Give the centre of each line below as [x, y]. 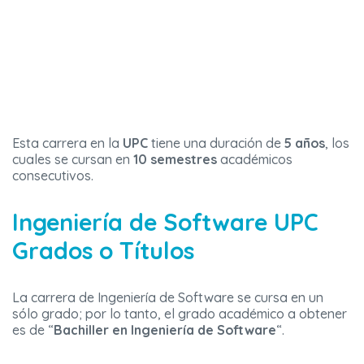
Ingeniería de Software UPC [165, 222]
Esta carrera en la [67, 143]
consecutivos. [53, 176]
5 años [305, 143]
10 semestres [175, 160]
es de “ [33, 330]
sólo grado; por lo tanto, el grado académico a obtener [180, 314]
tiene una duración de [216, 143]
